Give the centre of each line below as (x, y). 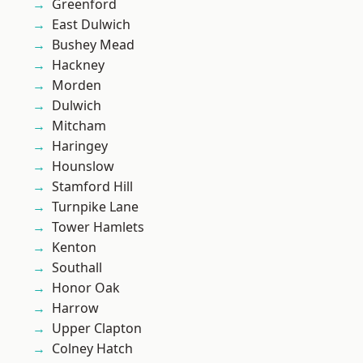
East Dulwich (91, 25)
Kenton (74, 248)
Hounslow (83, 167)
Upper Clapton (97, 329)
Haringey (80, 146)
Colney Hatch (92, 349)
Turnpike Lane (95, 207)
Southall (77, 268)
